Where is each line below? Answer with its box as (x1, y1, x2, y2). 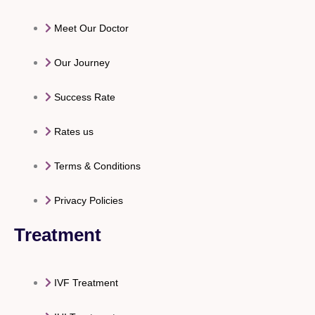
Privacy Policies (53, 195, 123, 207)
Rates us (53, 126, 94, 138)
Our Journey (53, 57, 110, 69)
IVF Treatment (53, 277, 118, 289)
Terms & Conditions (53, 160, 141, 172)
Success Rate (53, 91, 115, 103)
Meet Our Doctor (53, 22, 129, 34)
